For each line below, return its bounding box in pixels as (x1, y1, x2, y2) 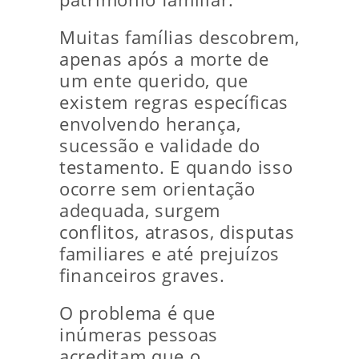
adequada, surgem (59, 199, 221, 222)
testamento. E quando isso (59, 155, 293, 179)
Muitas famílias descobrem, (59, 26, 300, 49)
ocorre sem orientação (59, 177, 256, 200)
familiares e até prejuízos (59, 242, 280, 265)
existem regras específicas (59, 91, 289, 114)
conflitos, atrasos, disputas (59, 220, 295, 244)
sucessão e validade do (59, 134, 260, 157)
